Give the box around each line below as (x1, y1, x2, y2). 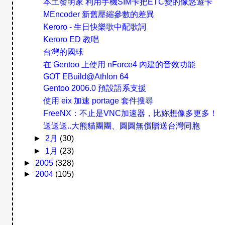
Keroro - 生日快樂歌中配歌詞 (43, 23, 147, 31)
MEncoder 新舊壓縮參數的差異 (43, 10, 155, 19)
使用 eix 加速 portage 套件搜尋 (43, 96, 154, 105)
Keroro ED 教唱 (43, 35, 99, 44)
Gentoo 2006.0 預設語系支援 (43, 84, 147, 92)
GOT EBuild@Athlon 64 (43, 72, 129, 81)
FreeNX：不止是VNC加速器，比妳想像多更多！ (43, 109, 218, 118)
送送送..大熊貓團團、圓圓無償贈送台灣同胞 (43, 122, 200, 130)
